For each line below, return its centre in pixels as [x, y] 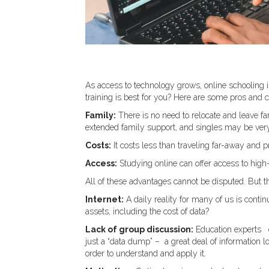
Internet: [104, 200]
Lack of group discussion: [139, 230]
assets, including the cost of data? [147, 212]
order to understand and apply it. [146, 254]
